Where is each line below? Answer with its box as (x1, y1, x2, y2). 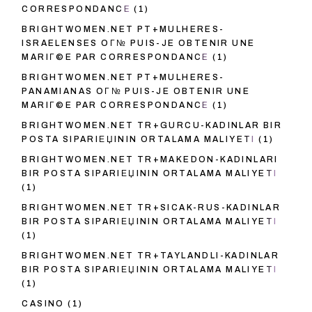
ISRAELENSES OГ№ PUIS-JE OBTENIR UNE (22, 38, 256, 49)
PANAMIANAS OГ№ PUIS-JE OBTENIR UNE (22, 86, 250, 97)
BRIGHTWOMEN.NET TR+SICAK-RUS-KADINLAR (22, 203, 281, 213)
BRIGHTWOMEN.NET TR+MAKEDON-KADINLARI (22, 155, 279, 165)
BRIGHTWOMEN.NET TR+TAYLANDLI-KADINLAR (22, 251, 280, 261)
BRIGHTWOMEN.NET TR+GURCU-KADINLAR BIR (22, 120, 283, 131)
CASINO (22, 299, 65, 309)
